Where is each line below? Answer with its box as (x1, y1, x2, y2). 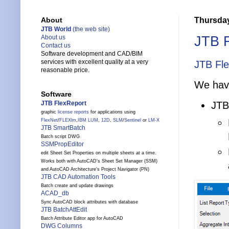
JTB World (41, 26, 71, 33)
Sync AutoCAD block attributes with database (41, 199, 138, 205)
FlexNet (41, 118, 58, 123)
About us (41, 34, 65, 41)
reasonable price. (41, 66, 89, 74)
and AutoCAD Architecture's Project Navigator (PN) (41, 167, 149, 172)
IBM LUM (78, 118, 98, 123)
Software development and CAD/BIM (41, 50, 143, 58)
